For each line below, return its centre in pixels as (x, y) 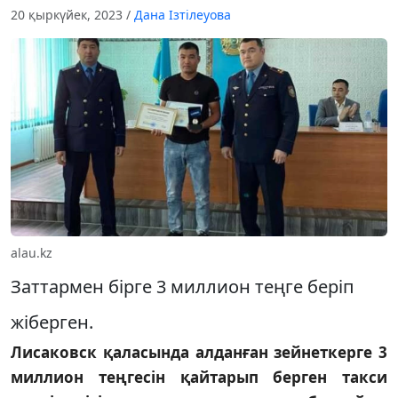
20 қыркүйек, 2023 (68, 15)
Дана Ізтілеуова (183, 15)
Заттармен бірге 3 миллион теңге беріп (182, 286)
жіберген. (52, 322)
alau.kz (32, 252)
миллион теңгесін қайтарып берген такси (199, 377)
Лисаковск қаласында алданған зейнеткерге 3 (199, 352)
